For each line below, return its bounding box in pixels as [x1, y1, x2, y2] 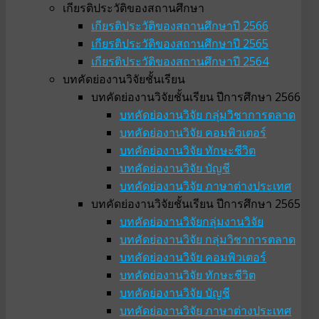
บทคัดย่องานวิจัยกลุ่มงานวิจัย [120, 214, 263, 230]
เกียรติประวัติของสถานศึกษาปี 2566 [91, 18, 268, 34]
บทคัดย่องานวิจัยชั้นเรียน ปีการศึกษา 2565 [91, 196, 300, 212]
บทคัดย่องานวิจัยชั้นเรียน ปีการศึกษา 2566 [91, 89, 300, 105]
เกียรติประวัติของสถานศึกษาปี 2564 [91, 53, 268, 70]
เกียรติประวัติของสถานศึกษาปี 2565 [91, 36, 268, 52]
